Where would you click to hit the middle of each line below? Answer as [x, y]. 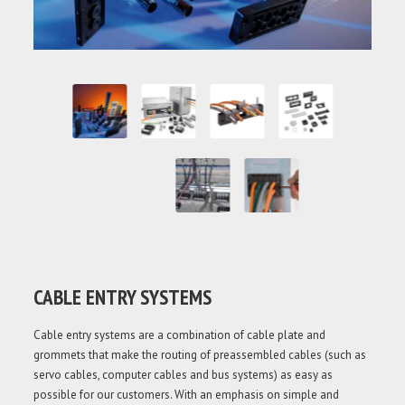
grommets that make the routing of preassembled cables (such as [200, 354]
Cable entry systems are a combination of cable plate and [180, 334]
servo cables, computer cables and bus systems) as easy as [184, 374]
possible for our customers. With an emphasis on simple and [187, 394]
